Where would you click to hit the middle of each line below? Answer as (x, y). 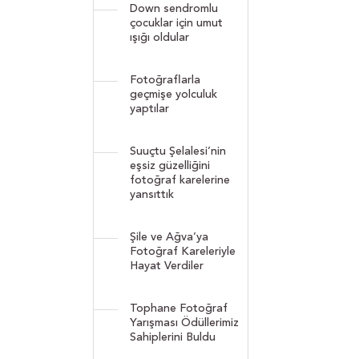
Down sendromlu (174, 8)
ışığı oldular (159, 37)
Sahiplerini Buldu (173, 337)
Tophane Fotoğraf (179, 308)
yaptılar (149, 109)
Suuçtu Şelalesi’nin (178, 151)
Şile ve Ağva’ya (169, 237)
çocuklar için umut (176, 23)
